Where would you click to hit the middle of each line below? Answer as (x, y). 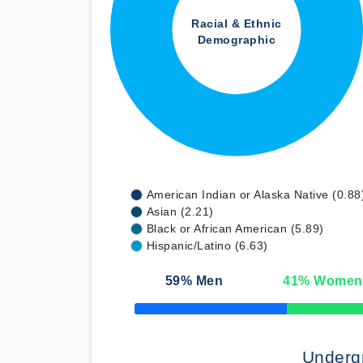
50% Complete (165, 313)
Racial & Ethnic (237, 24)
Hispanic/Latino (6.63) (207, 246)
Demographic (237, 40)
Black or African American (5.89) (235, 228)
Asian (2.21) (180, 211)
